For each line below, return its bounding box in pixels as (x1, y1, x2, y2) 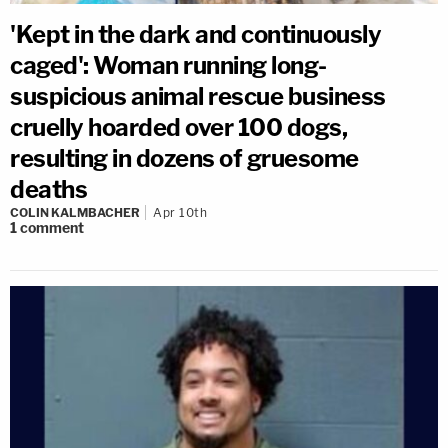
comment (20, 219, 84, 237)
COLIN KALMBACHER (10, 205, 140, 221)
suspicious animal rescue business (10, 82, 386, 112)
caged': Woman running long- (10, 51, 327, 81)
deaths (10, 175, 87, 205)
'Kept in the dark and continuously (10, 20, 381, 50)
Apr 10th (153, 205, 207, 221)
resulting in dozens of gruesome (10, 144, 359, 174)
